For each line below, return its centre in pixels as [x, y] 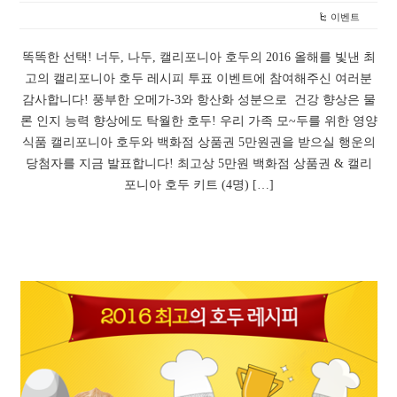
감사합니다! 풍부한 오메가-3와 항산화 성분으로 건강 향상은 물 [198, 100]
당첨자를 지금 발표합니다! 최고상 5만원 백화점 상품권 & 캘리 [198, 164]
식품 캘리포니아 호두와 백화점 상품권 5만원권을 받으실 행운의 [198, 143]
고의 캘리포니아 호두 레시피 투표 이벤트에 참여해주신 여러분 [198, 79]
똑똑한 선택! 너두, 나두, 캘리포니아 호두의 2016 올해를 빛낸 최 [198, 58]
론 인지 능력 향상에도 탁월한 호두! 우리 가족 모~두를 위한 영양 [198, 121]
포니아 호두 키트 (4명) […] [198, 185]
